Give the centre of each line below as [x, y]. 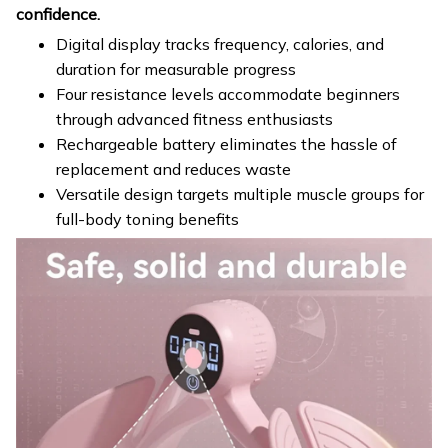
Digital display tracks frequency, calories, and [220, 43]
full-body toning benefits [147, 218]
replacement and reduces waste [173, 168]
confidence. [58, 13]
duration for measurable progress [176, 68]
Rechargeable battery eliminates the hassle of [226, 143]
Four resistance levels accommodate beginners [228, 93]
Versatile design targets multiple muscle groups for [240, 193]
